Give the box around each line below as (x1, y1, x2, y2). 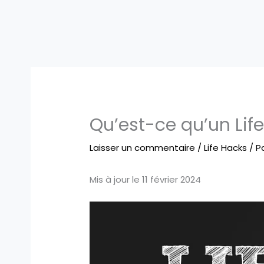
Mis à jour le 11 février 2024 (90, 173, 202, 186)
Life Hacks (204, 141, 247, 154)
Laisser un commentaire (90, 141, 196, 154)
